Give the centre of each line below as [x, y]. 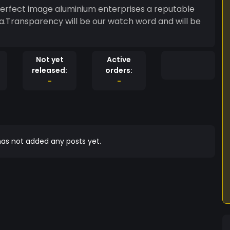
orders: [119, 70]
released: [50, 70]
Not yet [50, 60]
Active [119, 60]
